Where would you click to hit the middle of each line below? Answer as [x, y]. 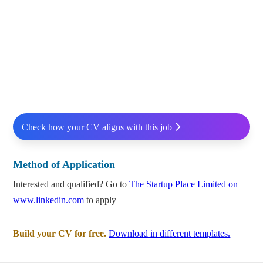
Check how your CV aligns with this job [97, 127]
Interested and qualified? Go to [71, 184]
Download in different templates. [170, 234]
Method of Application [64, 165]
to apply [100, 200]
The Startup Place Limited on [184, 184]
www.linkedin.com [49, 200]
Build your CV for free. [60, 234]
